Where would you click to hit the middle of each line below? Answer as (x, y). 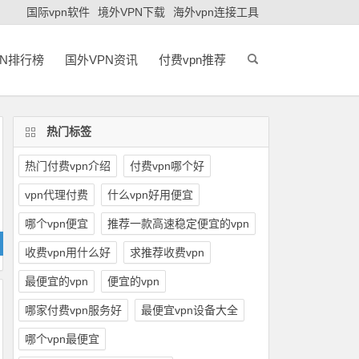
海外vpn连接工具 (216, 12)
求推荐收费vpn (167, 252)
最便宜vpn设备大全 (189, 310)
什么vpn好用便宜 (150, 195)
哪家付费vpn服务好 (73, 310)
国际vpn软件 (58, 12)
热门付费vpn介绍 (67, 166)
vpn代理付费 (56, 195)
